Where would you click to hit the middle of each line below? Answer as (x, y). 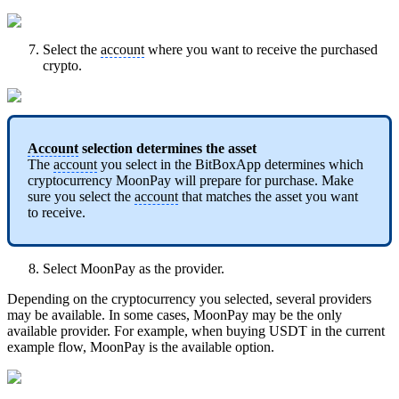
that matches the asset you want (268, 197)
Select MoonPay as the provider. (134, 269)
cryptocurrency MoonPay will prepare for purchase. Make (191, 181)
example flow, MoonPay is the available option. (141, 347)
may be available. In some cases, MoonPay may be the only (175, 315)
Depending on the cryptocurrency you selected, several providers (189, 299)
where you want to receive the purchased (261, 49)
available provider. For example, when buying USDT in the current (196, 331)
